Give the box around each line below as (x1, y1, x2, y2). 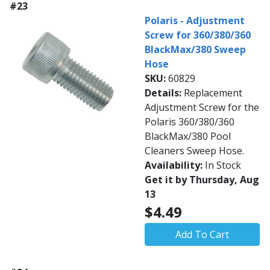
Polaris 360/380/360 (145, 115, 234, 129)
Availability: (145, 159, 205, 172)
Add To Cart (175, 228, 229, 242)
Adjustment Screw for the (145, 101, 259, 115)
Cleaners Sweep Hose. (145, 144, 244, 158)
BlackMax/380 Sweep (145, 43, 246, 57)
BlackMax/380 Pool (145, 130, 231, 143)
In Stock (205, 159, 241, 172)
